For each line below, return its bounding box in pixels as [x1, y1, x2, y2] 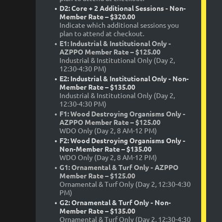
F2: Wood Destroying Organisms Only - [59, 136, 185, 145]
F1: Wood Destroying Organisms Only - [59, 109, 185, 118]
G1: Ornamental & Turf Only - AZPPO [59, 163, 178, 172]
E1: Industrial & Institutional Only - [59, 39, 171, 48]
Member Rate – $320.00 [59, 12, 135, 21]
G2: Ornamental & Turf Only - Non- [59, 198, 171, 207]
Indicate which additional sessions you [59, 20, 179, 30]
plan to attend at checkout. [59, 29, 144, 38]
